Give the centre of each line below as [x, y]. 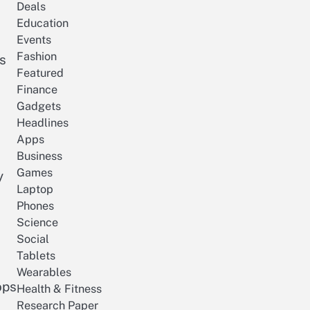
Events [34, 40]
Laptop [35, 190]
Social [33, 239]
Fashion [37, 57]
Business [39, 156]
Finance [37, 90]
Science [37, 223]
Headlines [43, 123]
